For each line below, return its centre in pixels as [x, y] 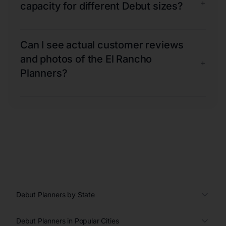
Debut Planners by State [55, 194]
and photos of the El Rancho [86, 59]
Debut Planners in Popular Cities [68, 220]
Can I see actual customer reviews [102, 45]
